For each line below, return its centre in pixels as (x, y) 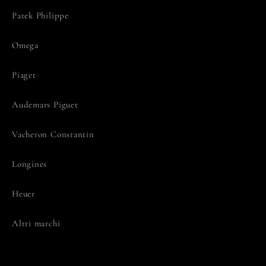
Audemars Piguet (45, 104)
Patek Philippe (40, 15)
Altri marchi (36, 223)
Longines (30, 164)
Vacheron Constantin (53, 134)
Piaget (24, 75)
